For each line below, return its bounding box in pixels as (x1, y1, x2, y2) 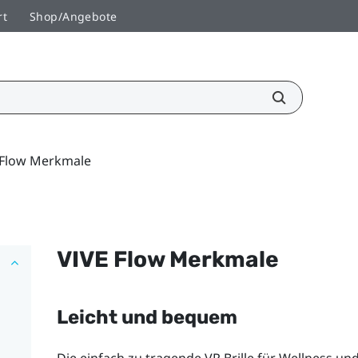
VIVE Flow (56, 245, 165, 272)
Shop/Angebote (30, 8, 117, 24)
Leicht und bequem (56, 305, 237, 328)
